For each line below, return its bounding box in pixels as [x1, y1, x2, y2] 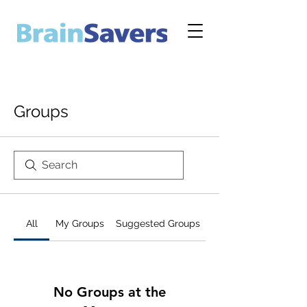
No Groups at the [53, 284, 166, 300]
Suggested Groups [115, 218, 200, 229]
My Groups [55, 218, 104, 229]
